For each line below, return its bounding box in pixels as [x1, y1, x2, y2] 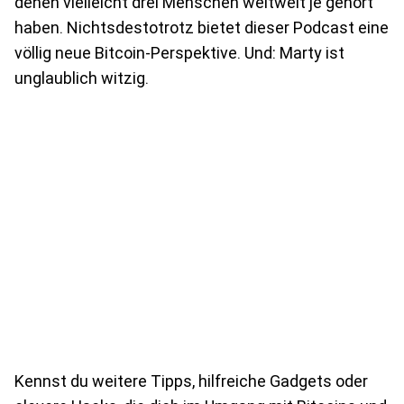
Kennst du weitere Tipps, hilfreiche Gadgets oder [14, 372, 368, 390]
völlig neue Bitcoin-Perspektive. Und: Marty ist [14, 43, 344, 62]
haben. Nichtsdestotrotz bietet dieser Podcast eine [14, 18, 389, 37]
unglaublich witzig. [14, 69, 149, 87]
